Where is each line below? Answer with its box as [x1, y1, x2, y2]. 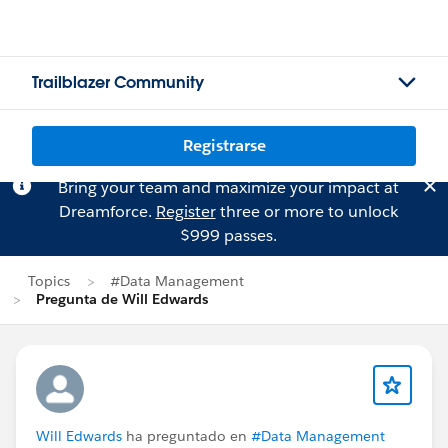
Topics [28, 272, 70, 290]
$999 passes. [179, 225, 277, 246]
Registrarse [182, 135, 266, 156]
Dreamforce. [58, 201, 156, 222]
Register [155, 201, 216, 222]
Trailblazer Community [32, 72, 204, 93]
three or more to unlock [215, 201, 398, 222]
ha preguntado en [122, 427, 251, 445]
